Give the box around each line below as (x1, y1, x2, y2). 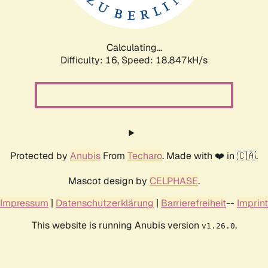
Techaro (127, 149, 162, 162)
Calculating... (106, 41, 162, 54)
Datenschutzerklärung (56, 196, 154, 209)
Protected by (10, 149, 70, 162)
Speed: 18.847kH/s (121, 53, 208, 66)
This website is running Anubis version (31, 218, 202, 232)
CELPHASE (150, 174, 198, 187)
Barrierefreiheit (161, 196, 226, 209)
